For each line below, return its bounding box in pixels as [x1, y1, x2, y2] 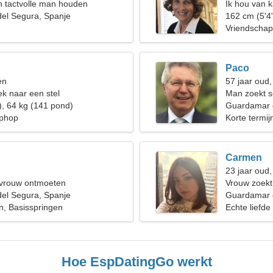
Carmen [225, 152, 262, 163]
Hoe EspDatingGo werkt [61, 254, 212, 269]
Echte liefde [225, 202, 271, 212]
